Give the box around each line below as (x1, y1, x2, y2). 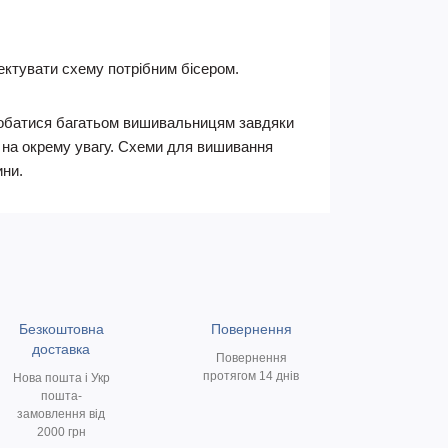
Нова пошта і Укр (12, 370, 110, 385)
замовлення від (17, 406, 105, 421)
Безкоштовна (18, 320, 104, 337)
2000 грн (36, 424, 86, 439)
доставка (32, 340, 90, 357)
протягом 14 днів (203, 368, 299, 383)
